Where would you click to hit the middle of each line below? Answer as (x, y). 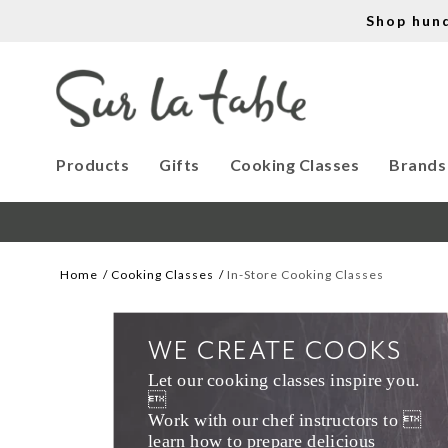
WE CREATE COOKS (275, 351)
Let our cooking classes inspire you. (284, 379)
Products (93, 164)
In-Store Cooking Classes (306, 274)
